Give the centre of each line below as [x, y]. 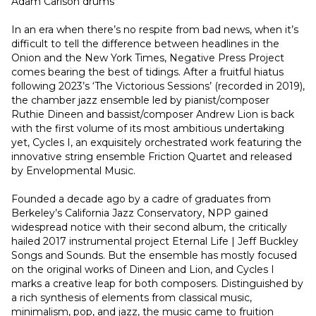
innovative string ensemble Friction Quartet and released [152, 157]
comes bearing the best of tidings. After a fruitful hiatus [147, 72]
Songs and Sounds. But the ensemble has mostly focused [154, 256]
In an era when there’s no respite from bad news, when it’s [155, 30]
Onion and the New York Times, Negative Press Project [148, 58]
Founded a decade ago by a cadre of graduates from [141, 199]
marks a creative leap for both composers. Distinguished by [157, 284]
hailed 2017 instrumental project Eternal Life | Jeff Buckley [155, 242]
